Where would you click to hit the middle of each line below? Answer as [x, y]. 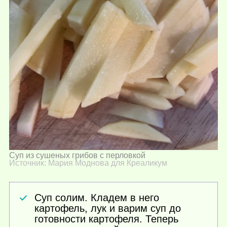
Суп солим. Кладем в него [97, 197]
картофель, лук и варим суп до [108, 208]
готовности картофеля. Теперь [107, 219]
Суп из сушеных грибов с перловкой [77, 156]
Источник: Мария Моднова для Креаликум [88, 163]
